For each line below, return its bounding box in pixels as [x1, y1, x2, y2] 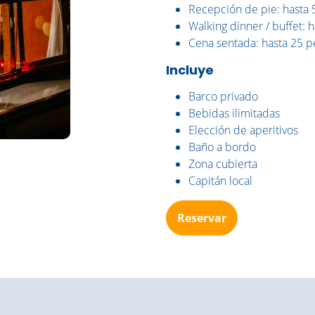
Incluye [166, 61, 214, 79]
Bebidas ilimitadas [188, 105, 280, 121]
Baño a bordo [188, 139, 256, 155]
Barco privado [188, 89, 258, 104]
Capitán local [188, 173, 252, 188]
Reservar [177, 210, 226, 226]
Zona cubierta [188, 156, 257, 172]
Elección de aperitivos [188, 122, 298, 138]
